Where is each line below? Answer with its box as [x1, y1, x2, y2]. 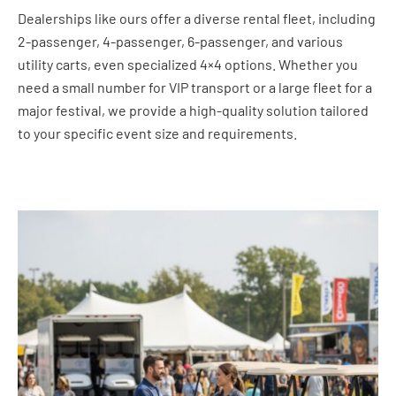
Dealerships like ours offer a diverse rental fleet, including [18, 10, 376, 27]
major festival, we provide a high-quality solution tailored [18, 102, 369, 118]
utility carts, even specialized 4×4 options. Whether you [18, 56, 358, 72]
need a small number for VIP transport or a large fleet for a [18, 79, 372, 95]
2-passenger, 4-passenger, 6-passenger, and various [18, 33, 343, 49]
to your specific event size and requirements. [18, 125, 297, 141]
